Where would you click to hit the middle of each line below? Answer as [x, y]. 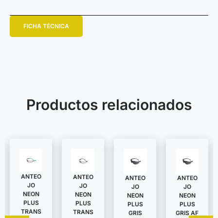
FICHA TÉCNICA [46, 26]
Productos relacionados [109, 105]
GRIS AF [187, 213]
